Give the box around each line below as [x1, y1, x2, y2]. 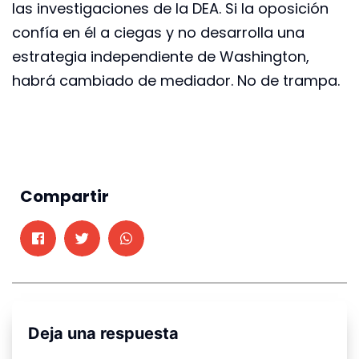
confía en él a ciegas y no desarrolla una [12, 22, 305, 42]
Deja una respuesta [28, 323, 179, 343]
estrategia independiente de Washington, [12, 46, 309, 67]
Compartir [20, 184, 109, 208]
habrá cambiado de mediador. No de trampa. [12, 70, 340, 91]
